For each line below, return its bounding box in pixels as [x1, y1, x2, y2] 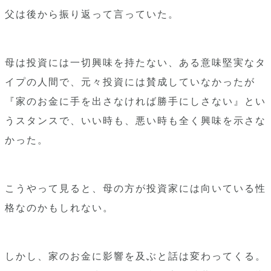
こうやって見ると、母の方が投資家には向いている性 [5, 183, 266, 194]
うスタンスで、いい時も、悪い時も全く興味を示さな [5, 116, 266, 126]
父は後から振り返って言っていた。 [5, 9, 179, 19]
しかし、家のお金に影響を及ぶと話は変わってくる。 [5, 251, 266, 261]
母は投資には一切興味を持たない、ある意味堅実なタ [5, 57, 266, 68]
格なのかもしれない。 [5, 203, 114, 213]
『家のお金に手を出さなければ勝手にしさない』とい [5, 96, 266, 106]
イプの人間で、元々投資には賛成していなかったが [5, 77, 255, 87]
